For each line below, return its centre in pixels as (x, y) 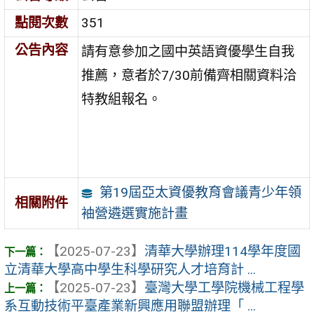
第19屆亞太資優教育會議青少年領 (200, 192)
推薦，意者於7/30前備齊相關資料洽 (189, 75)
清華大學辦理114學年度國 (223, 252)
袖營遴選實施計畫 (135, 213)
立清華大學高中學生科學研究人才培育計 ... (130, 270)
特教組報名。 (122, 99)
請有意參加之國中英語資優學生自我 (188, 51)
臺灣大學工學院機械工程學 (224, 288)
